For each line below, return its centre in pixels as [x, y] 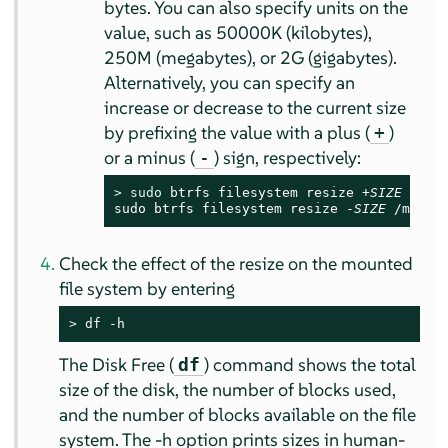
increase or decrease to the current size [255, 108]
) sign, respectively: [288, 158]
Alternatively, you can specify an [230, 83]
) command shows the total [310, 365]
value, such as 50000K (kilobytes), [238, 33]
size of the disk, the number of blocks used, [228, 390]
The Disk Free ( [117, 365]
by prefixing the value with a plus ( [237, 133]
